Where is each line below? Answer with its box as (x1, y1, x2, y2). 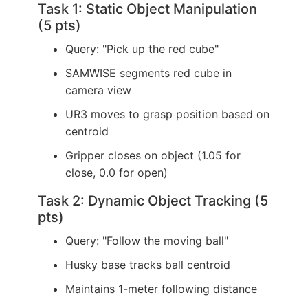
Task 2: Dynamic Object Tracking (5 (38, 192, 268, 209)
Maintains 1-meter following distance (65, 282, 257, 296)
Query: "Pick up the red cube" (65, 42, 219, 56)
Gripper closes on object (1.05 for (65, 148, 241, 162)
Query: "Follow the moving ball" (65, 234, 228, 247)
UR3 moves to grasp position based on (65, 107, 269, 121)
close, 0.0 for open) (65, 166, 168, 179)
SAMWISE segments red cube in (65, 66, 232, 80)
